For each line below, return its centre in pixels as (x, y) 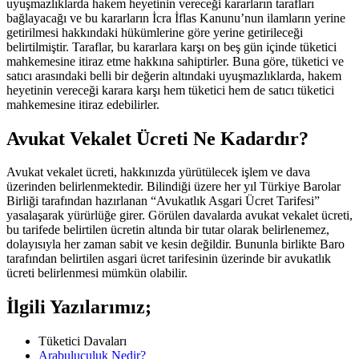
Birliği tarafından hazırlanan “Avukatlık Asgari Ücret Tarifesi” (163, 201)
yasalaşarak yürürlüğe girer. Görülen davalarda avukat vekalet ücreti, (179, 216)
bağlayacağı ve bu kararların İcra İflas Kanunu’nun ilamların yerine (176, 18)
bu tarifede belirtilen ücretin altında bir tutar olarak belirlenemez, (168, 230)
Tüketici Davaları (83, 341)
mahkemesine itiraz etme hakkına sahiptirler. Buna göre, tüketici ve (175, 61)
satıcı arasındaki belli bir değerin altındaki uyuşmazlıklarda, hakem (174, 75)
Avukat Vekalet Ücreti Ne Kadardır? (157, 138)
